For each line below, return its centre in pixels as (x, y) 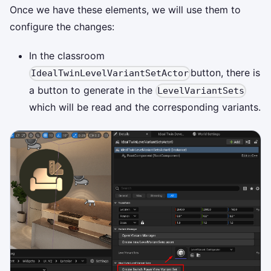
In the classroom (67, 56)
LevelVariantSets (201, 91)
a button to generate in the (92, 90)
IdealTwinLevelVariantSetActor (110, 73)
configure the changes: (62, 27)
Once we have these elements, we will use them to (125, 10)
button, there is (226, 73)
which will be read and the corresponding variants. (145, 107)
